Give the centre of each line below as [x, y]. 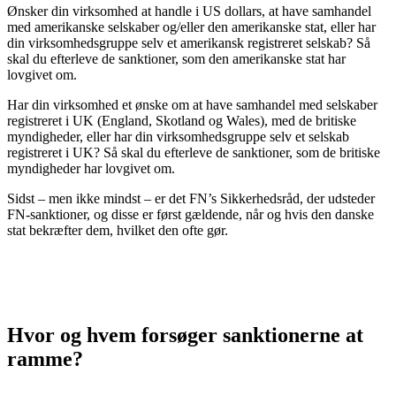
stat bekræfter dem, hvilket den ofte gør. [118, 230]
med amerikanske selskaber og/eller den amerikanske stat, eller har [191, 27]
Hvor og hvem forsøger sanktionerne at [185, 335]
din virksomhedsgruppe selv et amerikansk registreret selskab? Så [189, 42]
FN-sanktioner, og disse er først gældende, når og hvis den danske [190, 214]
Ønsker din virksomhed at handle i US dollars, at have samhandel [189, 11]
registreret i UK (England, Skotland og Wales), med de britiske [182, 120]
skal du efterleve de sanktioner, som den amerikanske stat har [176, 58]
